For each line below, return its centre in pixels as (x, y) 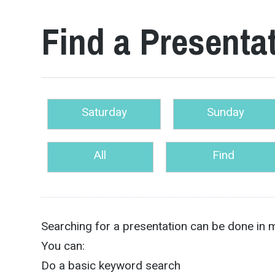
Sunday (226, 112)
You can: (63, 246)
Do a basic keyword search (111, 265)
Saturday (104, 112)
